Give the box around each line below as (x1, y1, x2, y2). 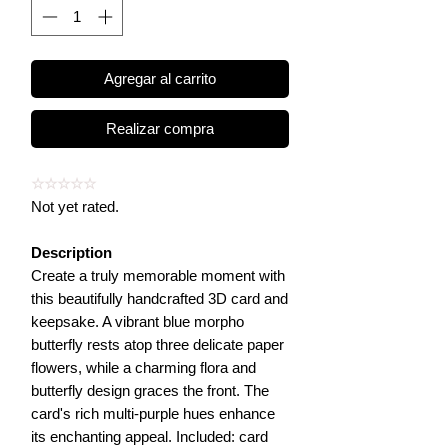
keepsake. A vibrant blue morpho (31, 312, 244, 330)
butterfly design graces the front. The (31, 381, 269, 399)
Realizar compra (106, 119, 214, 137)
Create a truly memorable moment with (31, 266, 285, 284)
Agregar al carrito (104, 69, 216, 87)
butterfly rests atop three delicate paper (31, 335, 284, 353)
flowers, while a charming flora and (31, 358, 256, 376)
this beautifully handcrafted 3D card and (31, 289, 288, 307)
